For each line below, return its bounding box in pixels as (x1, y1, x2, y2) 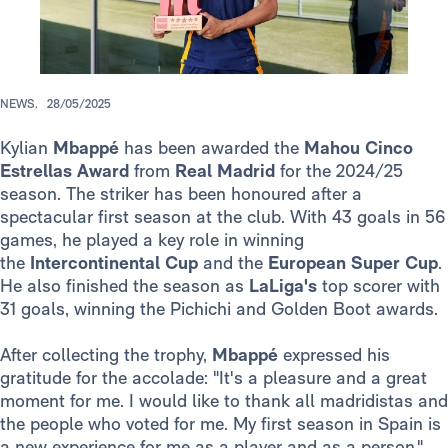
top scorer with (322, 275, 440, 297)
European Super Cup (263, 252, 438, 274)
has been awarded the (124, 137, 304, 159)
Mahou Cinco (304, 137, 413, 159)
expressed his (283, 344, 390, 366)
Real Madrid (175, 160, 275, 182)
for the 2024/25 (275, 160, 403, 182)
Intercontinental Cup (30, 252, 203, 274)
